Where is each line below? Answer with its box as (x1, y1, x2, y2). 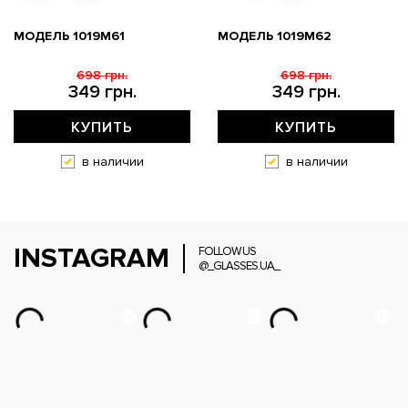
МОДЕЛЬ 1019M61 (14, 27, 125, 44)
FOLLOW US (199, 243, 256, 259)
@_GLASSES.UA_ (199, 258, 280, 273)
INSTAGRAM (14, 240, 169, 275)
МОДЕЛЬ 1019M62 (218, 27, 331, 44)
